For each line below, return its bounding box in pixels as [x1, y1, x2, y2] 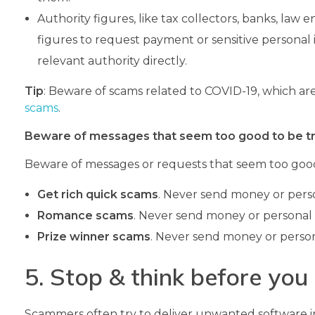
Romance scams [37, 209, 134, 223]
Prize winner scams [37, 230, 150, 244]
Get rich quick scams [37, 188, 158, 202]
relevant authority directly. [37, 54, 187, 68]
